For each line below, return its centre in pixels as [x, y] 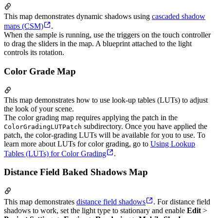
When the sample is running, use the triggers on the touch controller [107, 35]
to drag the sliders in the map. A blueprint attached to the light [98, 44]
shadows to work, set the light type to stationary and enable [95, 211]
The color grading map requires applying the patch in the [91, 117]
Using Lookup [173, 144]
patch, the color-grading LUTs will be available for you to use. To [105, 135]
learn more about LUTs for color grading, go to [77, 144]
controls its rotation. [34, 53]
